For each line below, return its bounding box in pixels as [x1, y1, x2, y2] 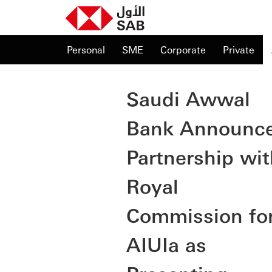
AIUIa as [126, 231, 206, 256]
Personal [67, 43, 105, 56]
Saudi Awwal [126, 86, 250, 110]
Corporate [160, 43, 206, 56]
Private [223, 43, 254, 56]
